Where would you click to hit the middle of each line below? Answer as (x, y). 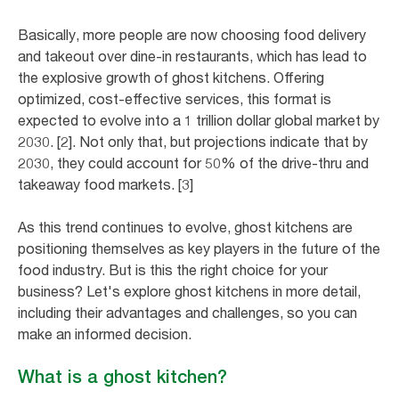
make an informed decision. (105, 334)
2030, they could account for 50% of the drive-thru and (193, 163)
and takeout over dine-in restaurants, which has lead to (192, 56)
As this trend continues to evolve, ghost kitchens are (185, 227)
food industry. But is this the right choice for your (173, 269)
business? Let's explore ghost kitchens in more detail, (189, 291)
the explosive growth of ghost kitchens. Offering (171, 77)
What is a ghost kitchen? (122, 376)
